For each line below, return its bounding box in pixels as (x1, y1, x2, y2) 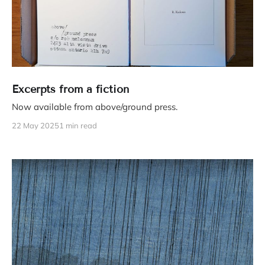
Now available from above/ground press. (12, 101, 177, 113)
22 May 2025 (12, 121, 59, 131)
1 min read (59, 121, 97, 131)
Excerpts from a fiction (12, 83, 129, 96)
